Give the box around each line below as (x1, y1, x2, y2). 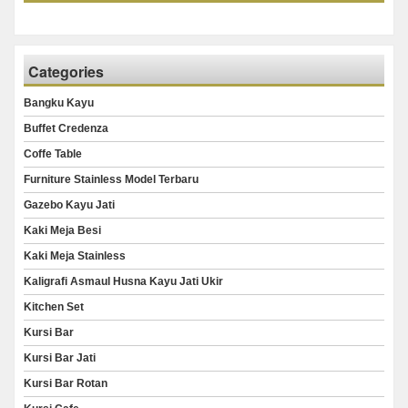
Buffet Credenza (24, 122, 108, 136)
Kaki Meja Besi (24, 224, 101, 238)
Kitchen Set (24, 301, 84, 314)
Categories (28, 61, 104, 83)
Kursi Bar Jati (24, 352, 96, 365)
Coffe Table (24, 148, 82, 161)
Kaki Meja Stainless (24, 250, 126, 263)
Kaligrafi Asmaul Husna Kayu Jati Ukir (24, 275, 223, 289)
